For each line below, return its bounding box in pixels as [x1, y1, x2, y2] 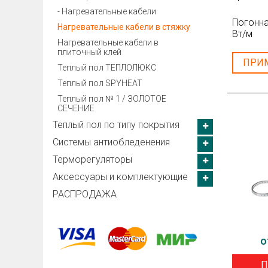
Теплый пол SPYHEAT [57, 78, 142, 88]
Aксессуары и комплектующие [53, 171, 188, 182]
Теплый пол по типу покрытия [53, 119, 179, 130]
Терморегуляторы [53, 154, 132, 165]
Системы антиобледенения [53, 136, 170, 148]
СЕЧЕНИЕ [57, 103, 95, 113]
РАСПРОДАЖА [53, 188, 117, 200]
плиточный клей [57, 47, 121, 57]
